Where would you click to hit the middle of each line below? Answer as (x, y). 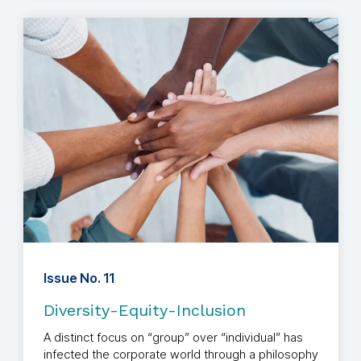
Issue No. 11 (79, 278)
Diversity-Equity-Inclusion (144, 311)
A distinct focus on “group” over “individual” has (173, 338)
